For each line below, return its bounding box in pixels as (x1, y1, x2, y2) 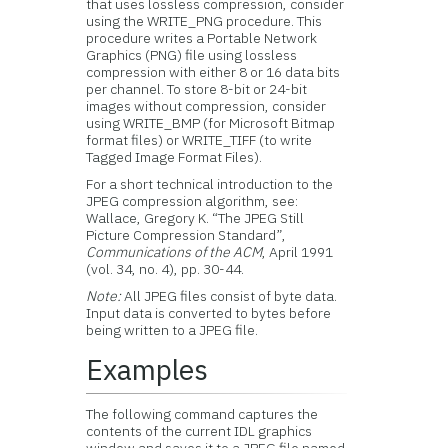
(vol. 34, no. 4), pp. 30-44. (86, 260, 245, 278)
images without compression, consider (86, 97, 327, 115)
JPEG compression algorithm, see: (86, 192, 299, 210)
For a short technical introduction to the (86, 175, 334, 193)
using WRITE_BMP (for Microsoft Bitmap (86, 114, 336, 132)
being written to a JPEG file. (86, 321, 259, 339)
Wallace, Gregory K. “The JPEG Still (86, 209, 305, 227)
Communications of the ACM (86, 243, 263, 261)
